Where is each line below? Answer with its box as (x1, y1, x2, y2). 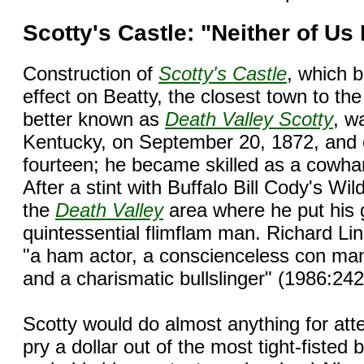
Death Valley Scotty (165, 107, 333, 130)
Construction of (23, 62, 158, 84)
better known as (23, 107, 165, 130)
